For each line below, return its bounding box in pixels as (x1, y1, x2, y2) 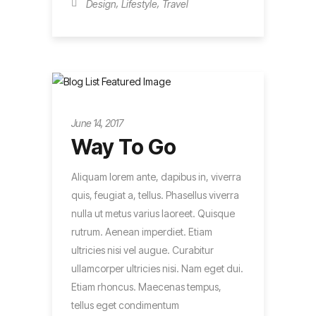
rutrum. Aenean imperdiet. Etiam (71, 226, 212, 238)
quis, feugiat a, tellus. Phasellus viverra (71, 189, 239, 202)
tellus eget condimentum (71, 299, 179, 312)
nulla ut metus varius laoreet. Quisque (71, 207, 235, 220)
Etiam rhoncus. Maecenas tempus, (71, 281, 221, 293)
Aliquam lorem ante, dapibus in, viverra (71, 171, 241, 183)
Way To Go (71, 134, 176, 160)
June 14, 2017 (71, 117, 123, 130)
